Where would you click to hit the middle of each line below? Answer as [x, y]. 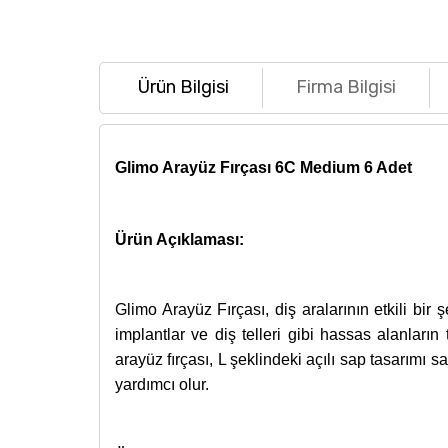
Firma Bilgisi [346, 87]
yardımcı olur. [161, 384]
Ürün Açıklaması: [179, 239]
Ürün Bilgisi [184, 87]
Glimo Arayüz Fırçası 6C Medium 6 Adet [263, 167]
